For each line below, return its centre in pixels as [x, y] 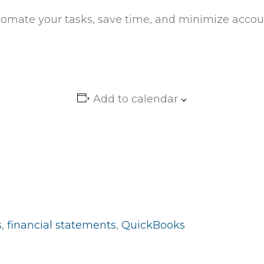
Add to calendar [135, 99]
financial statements [62, 225]
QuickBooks [153, 225]
